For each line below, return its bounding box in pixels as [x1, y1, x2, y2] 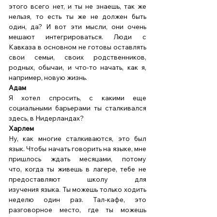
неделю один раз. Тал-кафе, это [9, 195, 146, 204]
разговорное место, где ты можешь [9, 205, 146, 215]
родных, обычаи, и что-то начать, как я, [9, 63, 146, 72]
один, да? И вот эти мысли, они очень [9, 22, 146, 31]
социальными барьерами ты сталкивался [9, 104, 146, 113]
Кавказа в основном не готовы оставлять [9, 43, 146, 52]
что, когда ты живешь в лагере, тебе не [9, 165, 146, 174]
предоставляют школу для [9, 175, 146, 184]
